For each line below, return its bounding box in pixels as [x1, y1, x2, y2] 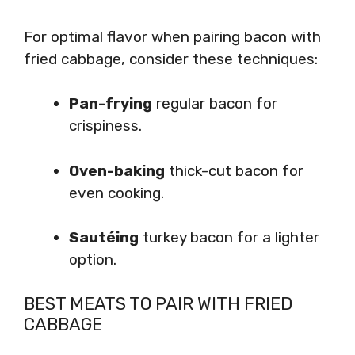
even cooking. [69, 183, 164, 202]
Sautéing [69, 228, 139, 246]
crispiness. [69, 116, 142, 135]
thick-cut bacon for [165, 161, 303, 180]
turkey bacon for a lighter [139, 228, 319, 246]
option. [69, 250, 116, 269]
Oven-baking [69, 161, 165, 180]
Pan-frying [69, 94, 152, 113]
